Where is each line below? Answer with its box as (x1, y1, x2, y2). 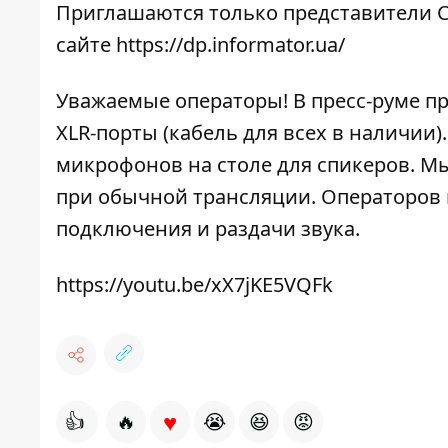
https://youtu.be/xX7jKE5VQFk (56, 271, 333, 299)
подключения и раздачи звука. (56, 215, 360, 243)
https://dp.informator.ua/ (116, 31, 345, 59)
